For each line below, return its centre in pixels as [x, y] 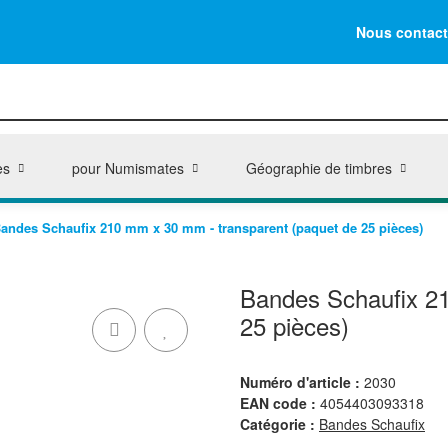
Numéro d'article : [302, 382]
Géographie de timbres [319, 168]
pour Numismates [128, 168]
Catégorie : [279, 424]
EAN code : [278, 403]
